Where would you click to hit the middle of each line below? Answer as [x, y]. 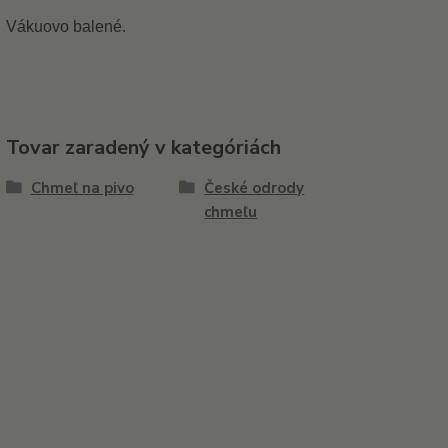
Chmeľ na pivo [82, 188]
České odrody [254, 188]
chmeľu [231, 212]
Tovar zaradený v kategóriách [143, 147]
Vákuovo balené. [65, 26]
